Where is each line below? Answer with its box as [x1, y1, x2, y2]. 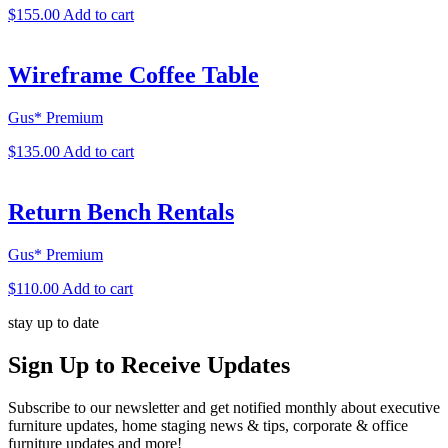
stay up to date [8, 314, 99, 332]
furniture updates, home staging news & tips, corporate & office [8, 416, 408, 434]
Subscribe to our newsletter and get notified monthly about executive [8, 398, 440, 416]
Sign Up [8, 352, 95, 378]
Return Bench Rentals [8, 199, 234, 226]
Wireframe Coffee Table [8, 62, 259, 89]
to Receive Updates [95, 352, 290, 378]
